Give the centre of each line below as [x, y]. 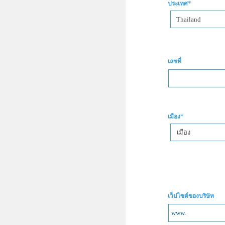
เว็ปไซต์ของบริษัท [191, 196]
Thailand [188, 20]
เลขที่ [175, 62]
